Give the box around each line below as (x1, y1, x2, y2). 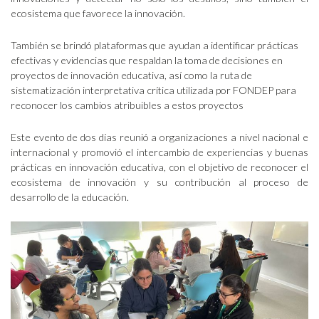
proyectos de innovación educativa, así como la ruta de (11, 69, 252, 82)
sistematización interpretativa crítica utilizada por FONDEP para (11, 84, 296, 97)
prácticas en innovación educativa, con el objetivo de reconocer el (11, 161, 308, 174)
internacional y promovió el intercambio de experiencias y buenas (11, 146, 308, 159)
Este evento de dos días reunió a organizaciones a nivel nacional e (11, 131, 308, 144)
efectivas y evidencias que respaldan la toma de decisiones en (11, 54, 283, 67)
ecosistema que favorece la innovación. (11, 7, 185, 20)
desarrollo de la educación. (11, 191, 129, 204)
